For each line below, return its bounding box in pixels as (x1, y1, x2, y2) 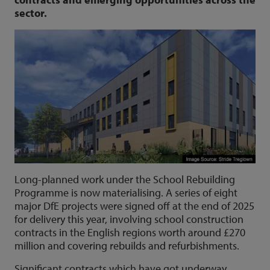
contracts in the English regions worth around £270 (14, 225, 245, 239)
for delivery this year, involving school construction (14, 212, 243, 226)
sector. (14, 6, 47, 20)
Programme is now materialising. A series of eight (14, 185, 237, 199)
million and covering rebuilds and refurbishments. (14, 238, 239, 253)
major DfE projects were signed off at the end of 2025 (14, 198, 254, 213)
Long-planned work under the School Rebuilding (14, 172, 235, 186)
